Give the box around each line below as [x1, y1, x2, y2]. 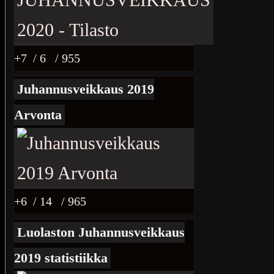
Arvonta [14, 107, 62, 122]
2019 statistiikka [14, 250, 108, 265]
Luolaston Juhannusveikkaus [17, 224, 185, 240]
